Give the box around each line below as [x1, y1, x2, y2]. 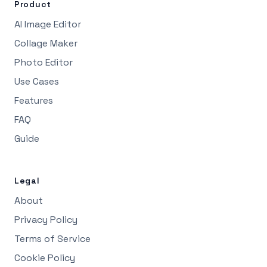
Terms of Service [14, 232, 91, 245]
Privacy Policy [14, 213, 77, 226]
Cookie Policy [14, 251, 75, 264]
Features [14, 94, 53, 107]
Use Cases [14, 74, 59, 88]
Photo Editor [14, 55, 73, 69]
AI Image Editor [14, 17, 81, 30]
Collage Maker [14, 36, 77, 49]
